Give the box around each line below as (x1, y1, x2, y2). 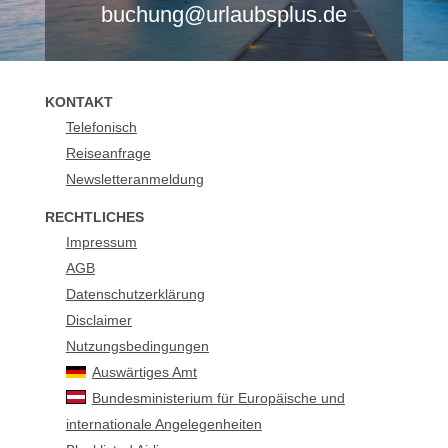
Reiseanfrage (65, 145, 151, 161)
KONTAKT (44, 94, 113, 110)
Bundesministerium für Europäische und (91, 390, 345, 406)
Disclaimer (65, 312, 132, 328)
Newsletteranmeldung (65, 171, 204, 187)
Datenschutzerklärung (65, 286, 205, 302)
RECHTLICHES (44, 209, 144, 225)
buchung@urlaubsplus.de (100, 2, 347, 27)
